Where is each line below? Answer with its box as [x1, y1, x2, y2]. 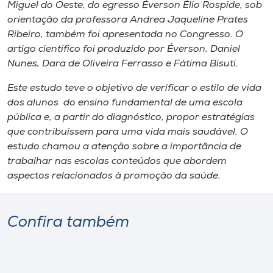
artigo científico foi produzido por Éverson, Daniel [7, 44, 240, 54]
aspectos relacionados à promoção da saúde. [7, 171, 221, 181]
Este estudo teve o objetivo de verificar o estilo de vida [7, 83, 261, 93]
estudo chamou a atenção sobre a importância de [7, 142, 241, 152]
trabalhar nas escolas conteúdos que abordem [7, 157, 227, 166]
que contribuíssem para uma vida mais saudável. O [7, 127, 248, 137]
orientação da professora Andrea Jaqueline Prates [7, 15, 248, 25]
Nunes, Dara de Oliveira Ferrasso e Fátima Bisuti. [7, 59, 238, 69]
